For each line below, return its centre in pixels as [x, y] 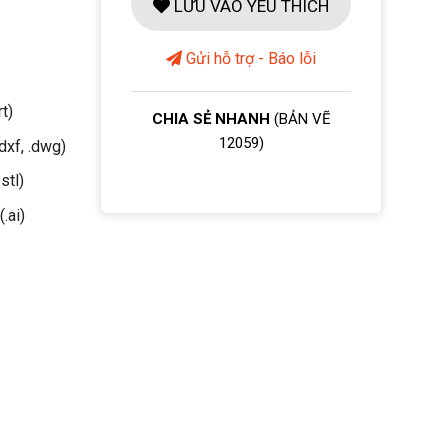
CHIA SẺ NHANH [212, 119]
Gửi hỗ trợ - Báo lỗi [249, 58]
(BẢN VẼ [302, 119]
